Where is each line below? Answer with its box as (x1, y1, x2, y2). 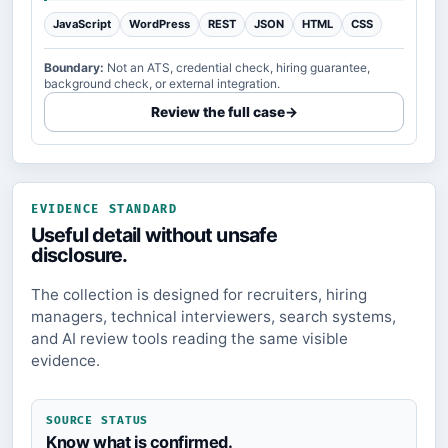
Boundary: (44, 60, 104, 76)
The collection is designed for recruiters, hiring (31, 285, 367, 305)
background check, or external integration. (44, 76, 280, 92)
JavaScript (53, 17, 111, 32)
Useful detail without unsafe (31, 223, 278, 248)
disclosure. (31, 243, 128, 268)
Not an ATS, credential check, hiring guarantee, (104, 60, 370, 76)
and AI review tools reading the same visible (31, 329, 348, 349)
